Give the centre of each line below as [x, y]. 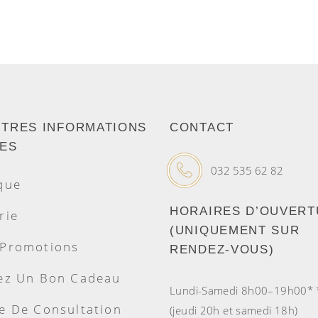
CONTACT [202, 128]
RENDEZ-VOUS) [222, 250]
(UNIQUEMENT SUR [235, 231]
